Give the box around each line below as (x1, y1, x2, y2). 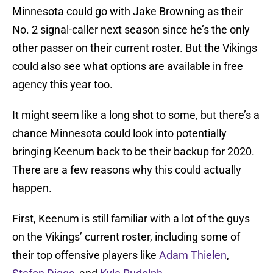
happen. (12, 182, 52, 195)
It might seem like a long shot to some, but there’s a (12, 108, 260, 122)
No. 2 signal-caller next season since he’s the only (12, 23, 250, 37)
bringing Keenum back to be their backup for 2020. (12, 145, 255, 158)
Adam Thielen (159, 249, 227, 262)
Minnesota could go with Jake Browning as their (12, 5, 243, 18)
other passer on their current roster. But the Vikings (12, 41, 257, 55)
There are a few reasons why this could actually (12, 163, 241, 177)
